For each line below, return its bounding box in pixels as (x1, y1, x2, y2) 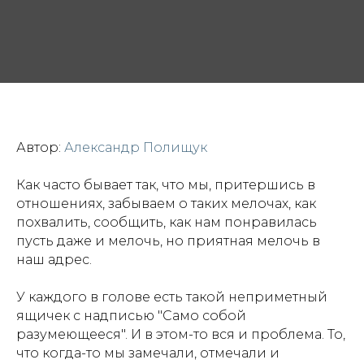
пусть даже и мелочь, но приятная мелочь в (16, 233, 320, 249)
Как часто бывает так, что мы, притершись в (16, 177, 315, 193)
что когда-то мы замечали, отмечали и (16, 345, 279, 362)
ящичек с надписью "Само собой (16, 308, 246, 324)
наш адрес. (16, 252, 92, 268)
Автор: (16, 140, 64, 156)
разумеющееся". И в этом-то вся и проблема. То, (16, 327, 345, 343)
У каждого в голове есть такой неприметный (16, 289, 327, 305)
